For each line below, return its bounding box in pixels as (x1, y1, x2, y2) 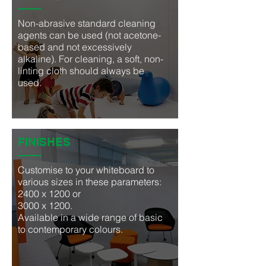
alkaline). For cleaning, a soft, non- (18, 53, 163, 65)
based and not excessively (18, 41, 132, 53)
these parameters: (85, 176, 164, 188)
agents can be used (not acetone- (18, 29, 161, 41)
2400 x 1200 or (18, 188, 81, 199)
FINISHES (18, 135, 71, 148)
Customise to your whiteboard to (18, 164, 154, 176)
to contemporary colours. (18, 223, 123, 235)
